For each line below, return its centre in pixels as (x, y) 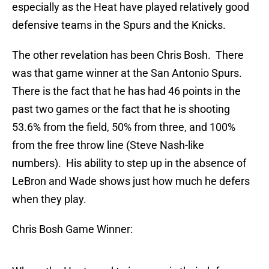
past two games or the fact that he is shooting (121, 109)
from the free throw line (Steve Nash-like (108, 145)
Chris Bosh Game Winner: (72, 229)
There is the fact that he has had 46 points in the (126, 91)
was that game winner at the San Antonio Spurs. (128, 73)
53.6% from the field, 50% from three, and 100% (124, 127)
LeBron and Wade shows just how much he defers (131, 181)
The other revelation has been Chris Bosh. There (128, 55)
